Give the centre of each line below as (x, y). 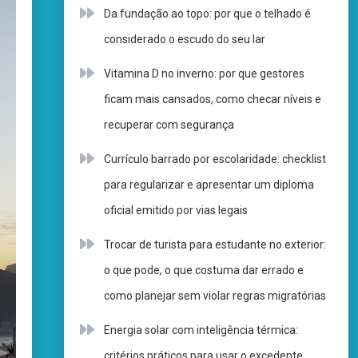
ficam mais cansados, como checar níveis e (212, 99)
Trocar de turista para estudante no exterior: (215, 245)
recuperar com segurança (169, 125)
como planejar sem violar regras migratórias (215, 296)
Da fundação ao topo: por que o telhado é (207, 14)
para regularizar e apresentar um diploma (209, 185)
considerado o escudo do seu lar (184, 39)
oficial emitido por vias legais (175, 210)
